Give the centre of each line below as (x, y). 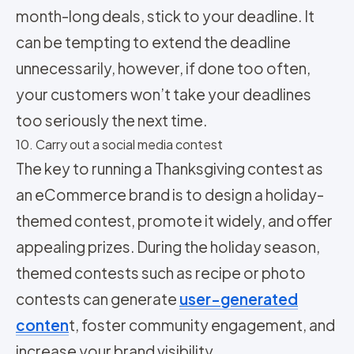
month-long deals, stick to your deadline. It (165, 16)
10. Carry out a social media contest (119, 145)
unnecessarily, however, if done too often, (163, 68)
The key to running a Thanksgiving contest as (169, 169)
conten (42, 325)
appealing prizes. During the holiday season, (168, 247)
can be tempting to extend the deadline (153, 42)
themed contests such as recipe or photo (161, 273)
